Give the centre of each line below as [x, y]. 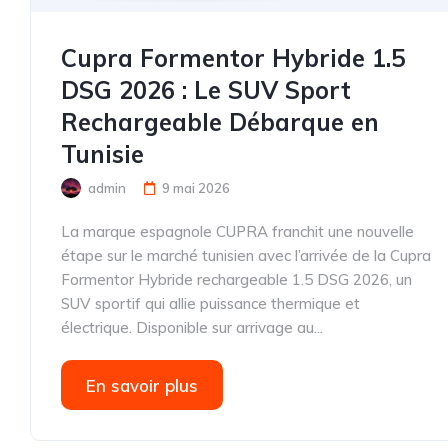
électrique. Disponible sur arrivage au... [192, 327]
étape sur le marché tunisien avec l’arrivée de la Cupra [246, 255]
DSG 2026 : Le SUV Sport [206, 90]
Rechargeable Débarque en [220, 122]
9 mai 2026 [196, 188]
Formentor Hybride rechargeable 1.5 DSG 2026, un [236, 279]
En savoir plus [142, 385]
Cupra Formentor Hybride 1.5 [233, 58]
